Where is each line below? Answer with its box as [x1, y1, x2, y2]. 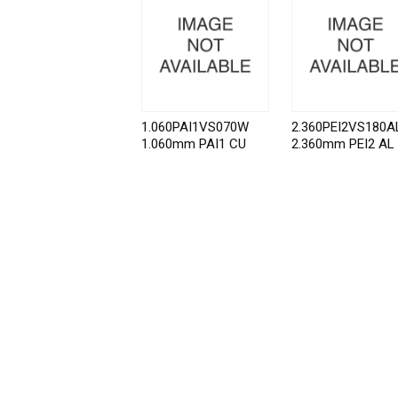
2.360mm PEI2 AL [291, 136, 395, 153]
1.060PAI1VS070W [141, 119, 249, 136]
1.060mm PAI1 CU [141, 136, 246, 153]
